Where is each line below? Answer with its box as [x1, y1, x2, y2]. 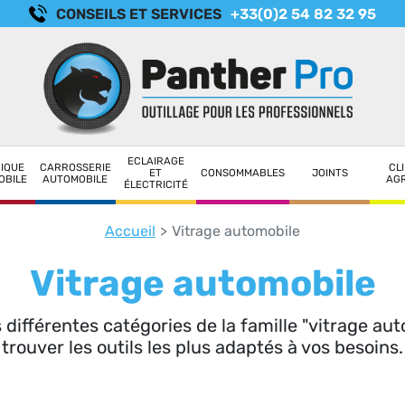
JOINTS [311, 166, 348, 180]
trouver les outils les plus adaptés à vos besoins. [2, 336, 403, 359]
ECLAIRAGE [127, 155, 184, 168]
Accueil [105, 222, 155, 240]
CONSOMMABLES [201, 166, 286, 180]
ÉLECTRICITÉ [123, 178, 188, 192]
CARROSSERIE [39, 160, 111, 174]
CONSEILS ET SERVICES [56, 5, 221, 23]
